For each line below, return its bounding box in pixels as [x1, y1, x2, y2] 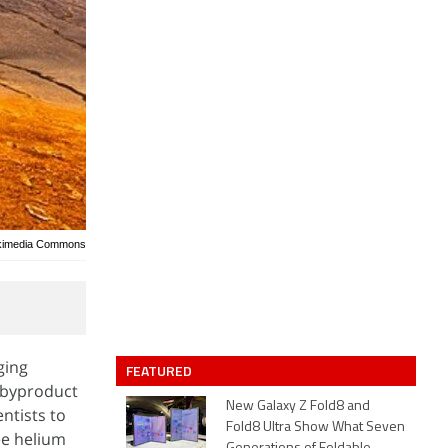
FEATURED [126, 360, 195, 381]
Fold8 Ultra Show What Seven [226, 420, 405, 435]
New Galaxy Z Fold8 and [226, 399, 370, 414]
